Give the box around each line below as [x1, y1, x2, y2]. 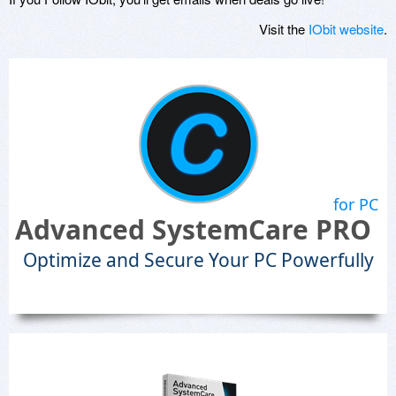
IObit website [308, 19, 384, 38]
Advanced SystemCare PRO [14, 211, 371, 247]
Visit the [259, 19, 308, 38]
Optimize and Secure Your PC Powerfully [22, 247, 374, 272]
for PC [333, 194, 378, 215]
